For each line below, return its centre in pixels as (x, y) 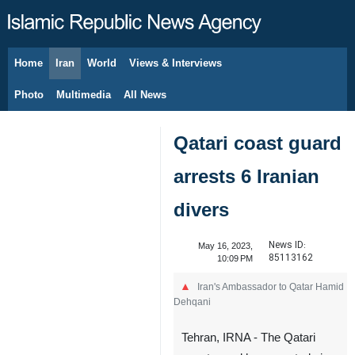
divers (201, 210)
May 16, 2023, (225, 246)
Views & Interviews (176, 63)
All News (145, 95)
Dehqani (192, 302)
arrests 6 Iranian (246, 176)
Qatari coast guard (258, 143)
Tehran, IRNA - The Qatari (248, 338)
